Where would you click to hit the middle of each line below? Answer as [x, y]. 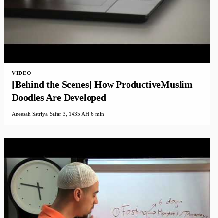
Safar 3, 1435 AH [69, 114]
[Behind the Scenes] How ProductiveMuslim [102, 84]
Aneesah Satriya [30, 114]
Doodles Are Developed [59, 98]
